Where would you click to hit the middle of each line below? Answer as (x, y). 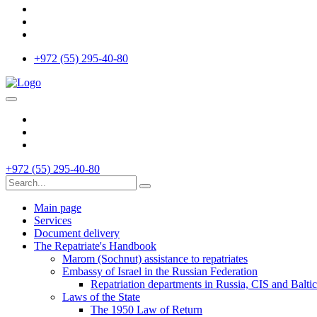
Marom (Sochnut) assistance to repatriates (155, 259)
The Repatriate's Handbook (95, 246)
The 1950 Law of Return (146, 310)
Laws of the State (101, 297)
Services (53, 220)
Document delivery (77, 233)
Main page (58, 208)
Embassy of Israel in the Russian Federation (160, 271)
